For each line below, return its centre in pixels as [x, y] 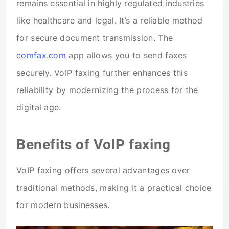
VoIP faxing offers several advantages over [103, 170]
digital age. [39, 107]
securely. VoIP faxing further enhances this [102, 72]
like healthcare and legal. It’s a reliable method [110, 20]
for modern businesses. [63, 205]
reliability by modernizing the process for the [107, 90]
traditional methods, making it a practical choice [114, 188]
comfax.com [41, 55]
